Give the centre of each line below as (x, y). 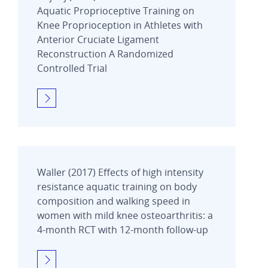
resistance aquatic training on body (117, 186)
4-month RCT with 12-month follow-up (123, 229)
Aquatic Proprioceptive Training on (116, 10)
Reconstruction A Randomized (105, 54)
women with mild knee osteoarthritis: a (125, 215)
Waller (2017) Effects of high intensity (120, 172)
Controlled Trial (72, 68)
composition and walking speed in (114, 201)
